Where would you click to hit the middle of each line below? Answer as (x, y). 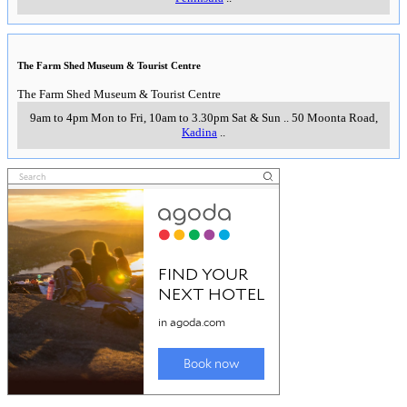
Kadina (199, 132)
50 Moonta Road (333, 117)
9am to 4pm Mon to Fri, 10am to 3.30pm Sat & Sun (155, 117)
